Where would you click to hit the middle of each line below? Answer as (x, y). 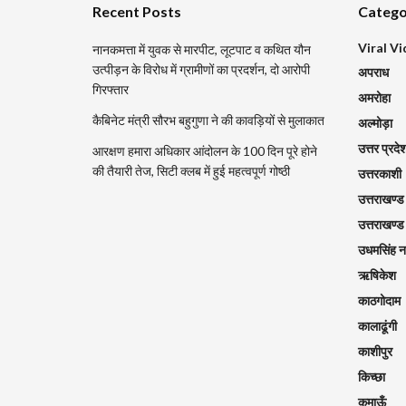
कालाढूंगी (377, 325)
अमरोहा (374, 97)
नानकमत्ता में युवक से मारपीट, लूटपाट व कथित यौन (202, 49)
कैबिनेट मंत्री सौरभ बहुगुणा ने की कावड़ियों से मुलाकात (208, 120)
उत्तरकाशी (379, 173)
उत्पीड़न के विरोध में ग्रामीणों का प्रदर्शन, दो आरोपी (201, 69)
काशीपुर (375, 351)
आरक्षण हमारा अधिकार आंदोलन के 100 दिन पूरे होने (205, 150)
